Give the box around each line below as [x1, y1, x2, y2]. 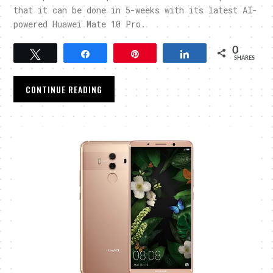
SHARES [233, 55, 255, 62]
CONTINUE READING [26, 83, 103, 96]
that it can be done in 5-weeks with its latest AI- [13, 4, 258, 16]
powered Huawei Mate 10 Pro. [13, 18, 146, 30]
